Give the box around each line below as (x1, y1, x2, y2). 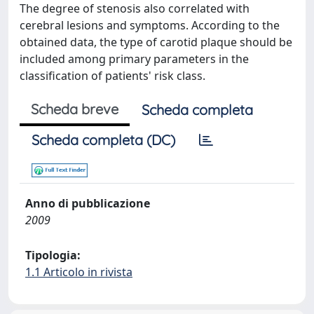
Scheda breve (31, 100, 118, 118)
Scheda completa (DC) (32, 131, 175, 149)
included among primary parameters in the (20, 51, 249, 67)
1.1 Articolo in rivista (25, 264, 132, 280)
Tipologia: (25, 247, 81, 263)
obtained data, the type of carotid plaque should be (20, 34, 292, 50)
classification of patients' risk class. (20, 68, 205, 83)
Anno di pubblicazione (25, 196, 150, 211)
